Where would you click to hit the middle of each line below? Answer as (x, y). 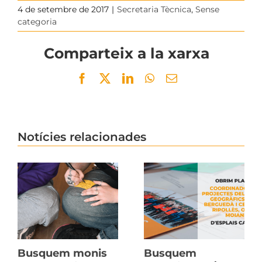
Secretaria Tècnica (154, 9)
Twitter (125, 78)
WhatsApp (177, 78)
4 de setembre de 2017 (63, 9)
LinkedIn (153, 78)
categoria (37, 21)
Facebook (109, 78)
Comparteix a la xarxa (127, 53)
